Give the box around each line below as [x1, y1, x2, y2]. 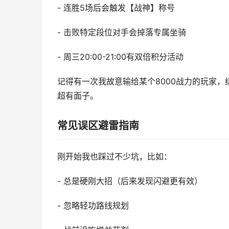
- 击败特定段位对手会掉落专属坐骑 [57, 28, 186, 37]
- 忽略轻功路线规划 [57, 201, 129, 211]
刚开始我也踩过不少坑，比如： [57, 152, 172, 162]
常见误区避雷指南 [57, 120, 139, 132]
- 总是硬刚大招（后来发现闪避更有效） [57, 176, 202, 186]
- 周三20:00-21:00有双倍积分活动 [57, 52, 184, 62]
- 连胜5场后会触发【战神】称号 [57, 3, 175, 13]
